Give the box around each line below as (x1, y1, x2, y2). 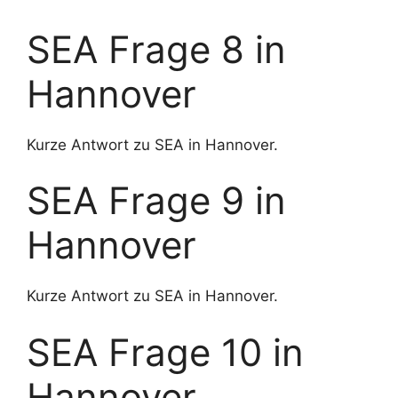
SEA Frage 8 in (27, 26, 286, 72)
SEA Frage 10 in (27, 329, 304, 375)
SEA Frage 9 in (27, 178, 286, 223)
